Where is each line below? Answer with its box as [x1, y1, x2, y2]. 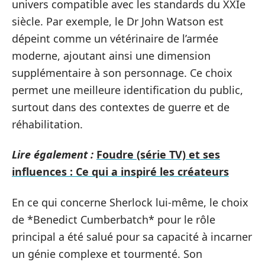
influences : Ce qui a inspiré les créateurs [12, 164, 229, 179]
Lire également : [12, 147, 93, 161]
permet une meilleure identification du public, [12, 82, 243, 97]
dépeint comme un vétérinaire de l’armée [12, 31, 218, 46]
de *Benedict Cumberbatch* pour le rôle [12, 212, 215, 227]
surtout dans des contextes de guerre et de [12, 99, 230, 114]
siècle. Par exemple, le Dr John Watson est [12, 14, 224, 28]
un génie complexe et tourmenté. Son [12, 246, 202, 261]
